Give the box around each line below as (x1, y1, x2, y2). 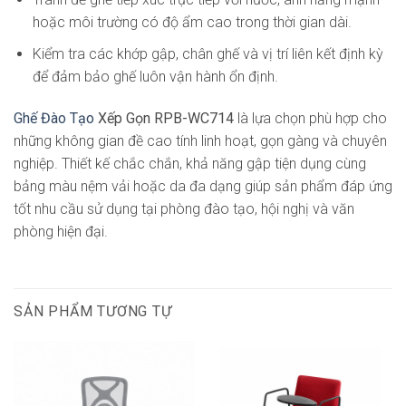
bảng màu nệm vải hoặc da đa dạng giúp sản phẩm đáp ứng (14, 177, 392, 195)
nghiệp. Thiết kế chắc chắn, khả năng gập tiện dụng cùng (14, 154, 366, 172)
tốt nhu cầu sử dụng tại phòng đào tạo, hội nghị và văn (14, 199, 354, 217)
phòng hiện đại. (14, 222, 108, 240)
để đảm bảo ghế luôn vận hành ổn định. (32, 67, 278, 85)
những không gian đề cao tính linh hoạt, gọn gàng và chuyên (14, 131, 387, 150)
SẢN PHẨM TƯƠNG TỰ (14, 303, 172, 321)
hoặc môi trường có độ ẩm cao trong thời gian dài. (32, 14, 352, 32)
